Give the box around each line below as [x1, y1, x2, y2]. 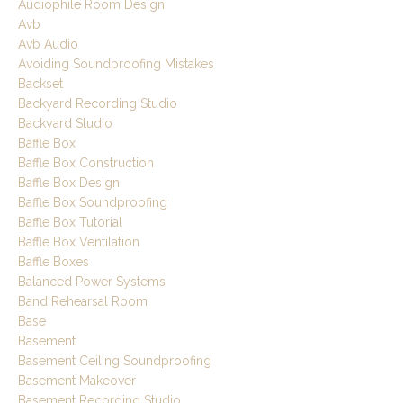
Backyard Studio [18, 116, 112, 131]
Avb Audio [18, 37, 78, 52]
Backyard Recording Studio [18, 96, 177, 112]
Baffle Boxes [18, 255, 89, 270]
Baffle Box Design [18, 175, 120, 191]
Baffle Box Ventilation [18, 235, 139, 250]
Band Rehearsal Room [18, 294, 148, 309]
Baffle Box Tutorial [18, 215, 122, 230]
